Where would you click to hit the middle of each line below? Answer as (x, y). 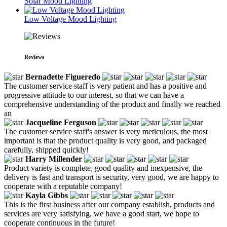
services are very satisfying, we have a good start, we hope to (102, 213)
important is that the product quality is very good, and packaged (105, 140)
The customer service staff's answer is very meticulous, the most (106, 131)
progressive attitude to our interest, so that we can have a (94, 95)
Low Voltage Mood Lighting (70, 19)
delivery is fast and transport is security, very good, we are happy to (111, 177)
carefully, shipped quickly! (46, 149)
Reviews (34, 56)
